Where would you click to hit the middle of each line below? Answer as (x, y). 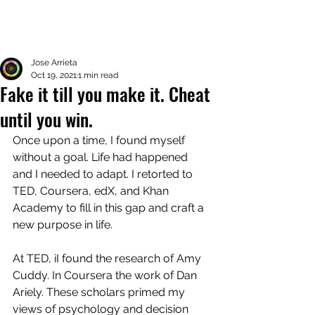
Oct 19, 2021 (54, 75)
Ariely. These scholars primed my (100, 292)
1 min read (98, 75)
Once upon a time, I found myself (100, 140)
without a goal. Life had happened (102, 157)
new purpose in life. (64, 225)
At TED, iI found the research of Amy (108, 258)
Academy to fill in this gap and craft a (110, 208)
